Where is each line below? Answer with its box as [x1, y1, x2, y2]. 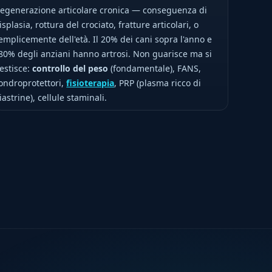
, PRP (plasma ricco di [114, 77, 202, 89]
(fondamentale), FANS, [108, 63, 202, 74]
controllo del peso [32, 63, 109, 74]
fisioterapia [66, 77, 115, 89]
